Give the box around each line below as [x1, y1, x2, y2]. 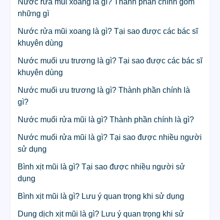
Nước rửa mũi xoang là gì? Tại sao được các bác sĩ [18, 27, 198, 36]
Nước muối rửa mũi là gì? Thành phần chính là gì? [18, 115, 194, 124]
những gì [18, 9, 49, 18]
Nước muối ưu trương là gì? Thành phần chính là [18, 86, 190, 95]
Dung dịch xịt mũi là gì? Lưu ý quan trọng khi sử [18, 210, 184, 219]
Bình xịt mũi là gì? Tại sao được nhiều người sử [18, 163, 185, 171]
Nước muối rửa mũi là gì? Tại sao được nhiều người [18, 133, 202, 142]
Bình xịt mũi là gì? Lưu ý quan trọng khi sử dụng [18, 192, 184, 201]
